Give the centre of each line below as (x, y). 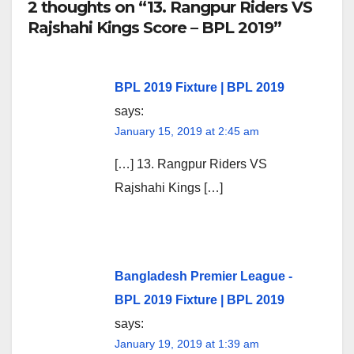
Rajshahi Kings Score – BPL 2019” (154, 28)
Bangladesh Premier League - (203, 276)
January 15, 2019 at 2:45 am (187, 131)
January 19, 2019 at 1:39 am (187, 343)
